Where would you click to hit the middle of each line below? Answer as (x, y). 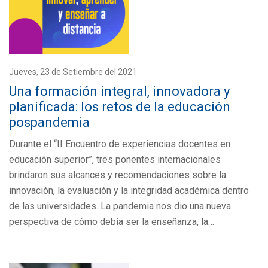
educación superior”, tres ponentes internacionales (115, 159)
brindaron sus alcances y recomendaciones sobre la (118, 175)
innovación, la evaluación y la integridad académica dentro (129, 191)
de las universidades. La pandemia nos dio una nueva (120, 206)
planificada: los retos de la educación (120, 107)
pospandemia (49, 122)
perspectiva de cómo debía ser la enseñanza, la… (112, 222)
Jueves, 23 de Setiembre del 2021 (73, 72)
